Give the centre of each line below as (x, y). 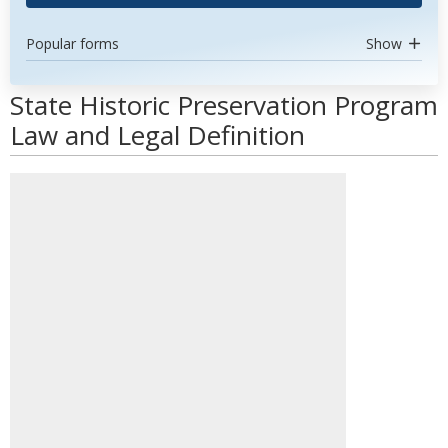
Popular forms (72, 43)
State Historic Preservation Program (224, 105)
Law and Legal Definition (157, 135)
